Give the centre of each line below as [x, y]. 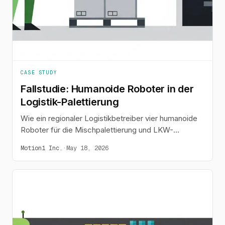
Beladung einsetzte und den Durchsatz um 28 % [103, 141]
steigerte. [37, 153]
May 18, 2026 [87, 148]
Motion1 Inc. [42, 148]
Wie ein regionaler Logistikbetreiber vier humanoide [109, 118]
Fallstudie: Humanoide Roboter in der [107, 89]
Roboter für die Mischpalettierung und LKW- [97, 130]
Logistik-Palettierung [70, 102]
